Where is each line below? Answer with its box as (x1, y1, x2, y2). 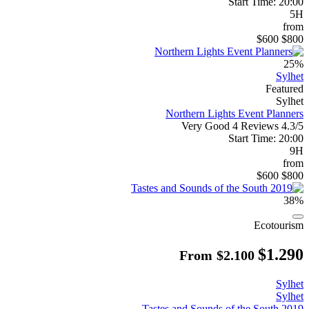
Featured (266, 82, 303, 94)
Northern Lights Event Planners (166, 107, 303, 119)
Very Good (181, 119, 230, 132)
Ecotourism (254, 219, 303, 231)
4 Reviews (232, 119, 279, 132)
